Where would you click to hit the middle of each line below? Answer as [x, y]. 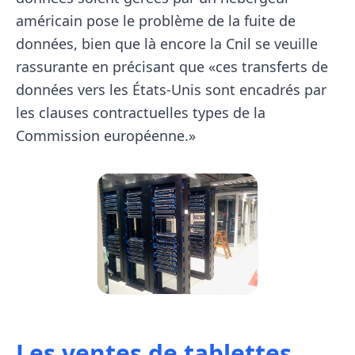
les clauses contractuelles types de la [141, 113]
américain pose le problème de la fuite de [156, 21]
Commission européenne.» [106, 136]
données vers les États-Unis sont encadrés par [171, 90]
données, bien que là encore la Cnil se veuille [167, 44]
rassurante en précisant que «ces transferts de [172, 67]
